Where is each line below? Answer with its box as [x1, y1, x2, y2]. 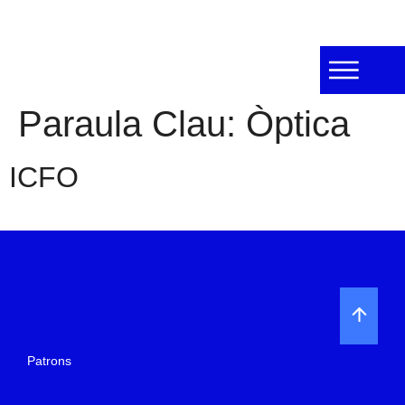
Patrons [27, 353, 71, 368]
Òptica [246, 104, 350, 144]
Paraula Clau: [18, 104, 246, 144]
